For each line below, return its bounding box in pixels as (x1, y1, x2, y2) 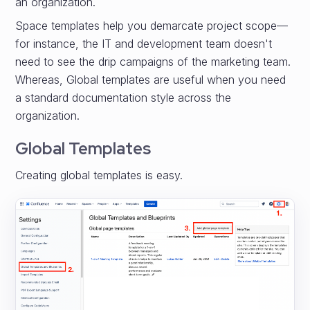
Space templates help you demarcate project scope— (15, 19, 289, 33)
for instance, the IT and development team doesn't (15, 37, 273, 51)
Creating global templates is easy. (15, 168, 183, 182)
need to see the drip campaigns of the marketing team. (15, 55, 291, 69)
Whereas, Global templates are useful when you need (15, 73, 286, 86)
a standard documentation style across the (15, 91, 232, 104)
